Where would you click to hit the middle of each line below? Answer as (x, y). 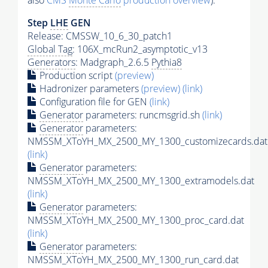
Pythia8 (167, 63)
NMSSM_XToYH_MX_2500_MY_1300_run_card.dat (133, 260)
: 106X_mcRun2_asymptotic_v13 (140, 49)
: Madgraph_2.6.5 (113, 63)
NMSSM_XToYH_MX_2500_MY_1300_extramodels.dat (141, 181)
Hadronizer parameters (89, 89)
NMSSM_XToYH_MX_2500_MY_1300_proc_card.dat (136, 220)
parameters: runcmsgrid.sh (143, 115)
